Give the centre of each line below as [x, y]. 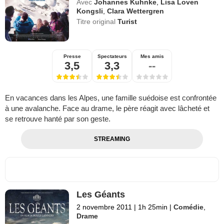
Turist [127, 21]
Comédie [189, 207]
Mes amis [152, 56]
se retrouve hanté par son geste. [58, 118]
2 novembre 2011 [104, 207]
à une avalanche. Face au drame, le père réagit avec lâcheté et [107, 108]
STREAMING [112, 139]
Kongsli [90, 11]
